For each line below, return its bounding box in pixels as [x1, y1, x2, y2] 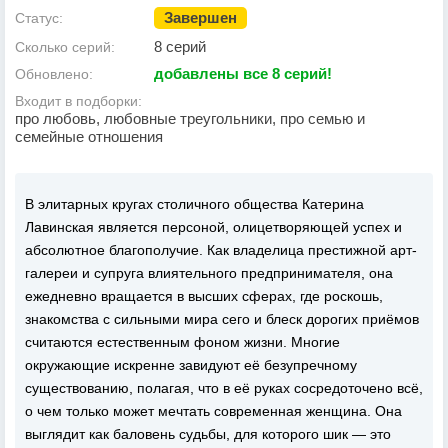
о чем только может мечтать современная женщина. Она [25, 403, 402, 419]
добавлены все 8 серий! [154, 65, 332, 82]
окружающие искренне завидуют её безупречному [25, 357, 357, 373]
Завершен [164, 9, 237, 26]
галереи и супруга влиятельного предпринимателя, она [25, 265, 393, 281]
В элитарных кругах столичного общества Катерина [25, 196, 364, 212]
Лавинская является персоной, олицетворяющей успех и [25, 219, 402, 235]
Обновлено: [15, 66, 93, 82]
